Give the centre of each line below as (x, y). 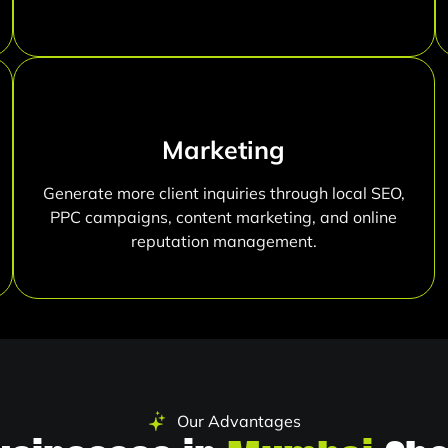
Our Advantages (239, 421)
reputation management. (223, 241)
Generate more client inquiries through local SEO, (223, 193)
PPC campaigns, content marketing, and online (224, 217)
